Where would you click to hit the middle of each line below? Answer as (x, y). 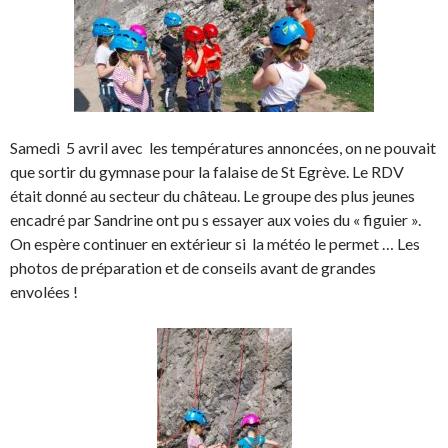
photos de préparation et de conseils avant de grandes (193, 268)
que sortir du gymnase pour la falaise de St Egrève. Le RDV (207, 172)
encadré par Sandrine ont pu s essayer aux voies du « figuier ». (215, 220)
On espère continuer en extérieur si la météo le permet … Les (216, 244)
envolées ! (44, 292)
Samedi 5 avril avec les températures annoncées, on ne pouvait (223, 148)
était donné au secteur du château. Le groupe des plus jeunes (212, 196)
